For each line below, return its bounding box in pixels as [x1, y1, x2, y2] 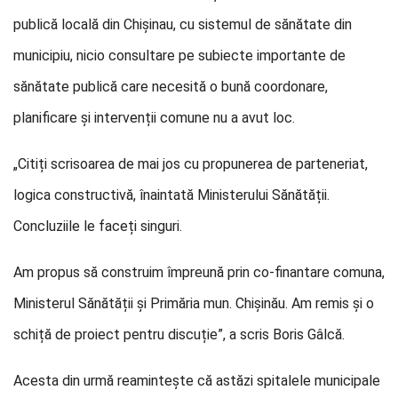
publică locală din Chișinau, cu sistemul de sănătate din [13, 16, 352, 33]
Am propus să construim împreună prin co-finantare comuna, [13, 264, 385, 281]
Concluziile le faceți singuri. [13, 218, 182, 235]
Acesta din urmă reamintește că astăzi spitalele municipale [13, 372, 380, 389]
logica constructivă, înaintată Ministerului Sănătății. [13, 187, 330, 203]
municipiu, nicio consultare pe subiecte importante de [13, 47, 346, 64]
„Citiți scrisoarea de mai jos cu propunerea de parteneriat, [13, 155, 368, 172]
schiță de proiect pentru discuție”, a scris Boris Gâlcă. [13, 326, 345, 343]
